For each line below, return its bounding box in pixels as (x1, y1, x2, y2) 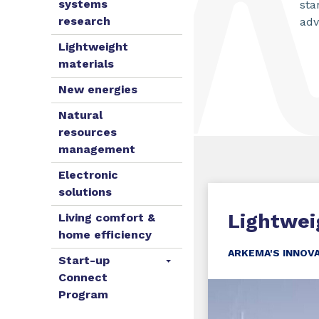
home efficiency (58, 228, 152, 241)
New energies (58, 83, 137, 96)
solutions (58, 185, 112, 199)
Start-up (58, 253, 110, 267)
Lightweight (58, 40, 128, 53)
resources (58, 125, 117, 139)
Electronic (58, 168, 118, 182)
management (58, 142, 135, 156)
